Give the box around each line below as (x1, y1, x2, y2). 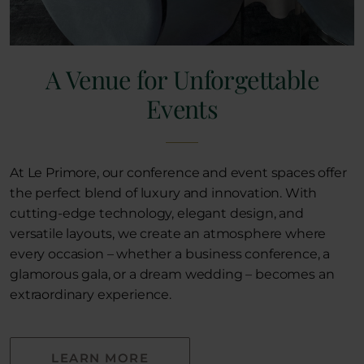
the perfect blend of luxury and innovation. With (10, 184, 318, 201)
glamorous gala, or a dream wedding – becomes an (10, 266, 335, 282)
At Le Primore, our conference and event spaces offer (10, 164, 347, 180)
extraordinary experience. (10, 286, 171, 302)
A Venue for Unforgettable (45, 62, 318, 96)
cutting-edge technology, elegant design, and (10, 205, 304, 221)
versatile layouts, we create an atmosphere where (10, 225, 327, 241)
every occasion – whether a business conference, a (10, 245, 331, 262)
